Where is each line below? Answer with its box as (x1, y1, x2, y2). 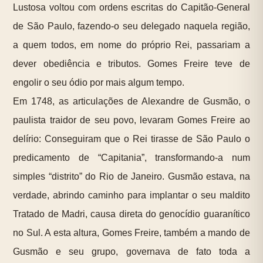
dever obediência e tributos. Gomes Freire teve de (13, 59, 250, 69)
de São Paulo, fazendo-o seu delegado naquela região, (13, 21, 250, 32)
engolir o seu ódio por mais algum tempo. (13, 77, 185, 88)
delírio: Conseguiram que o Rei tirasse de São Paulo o (13, 134, 250, 144)
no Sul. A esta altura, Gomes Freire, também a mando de (13, 228, 250, 238)
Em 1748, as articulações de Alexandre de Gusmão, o (13, 96, 250, 107)
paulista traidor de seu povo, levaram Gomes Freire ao (13, 115, 250, 126)
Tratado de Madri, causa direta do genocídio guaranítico (13, 209, 250, 220)
